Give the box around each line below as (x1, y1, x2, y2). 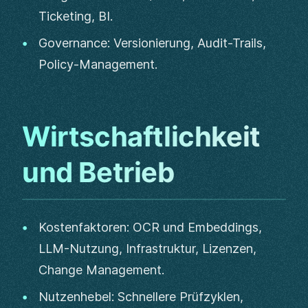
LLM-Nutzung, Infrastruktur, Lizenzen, (38, 241, 256, 256)
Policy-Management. (38, 57, 157, 71)
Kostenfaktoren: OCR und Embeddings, (38, 220, 262, 234)
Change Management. (38, 263, 164, 277)
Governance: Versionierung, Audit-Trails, (38, 36, 266, 50)
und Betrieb (22, 155, 175, 189)
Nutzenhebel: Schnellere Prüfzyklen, (38, 289, 243, 304)
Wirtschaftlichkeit (22, 120, 261, 153)
